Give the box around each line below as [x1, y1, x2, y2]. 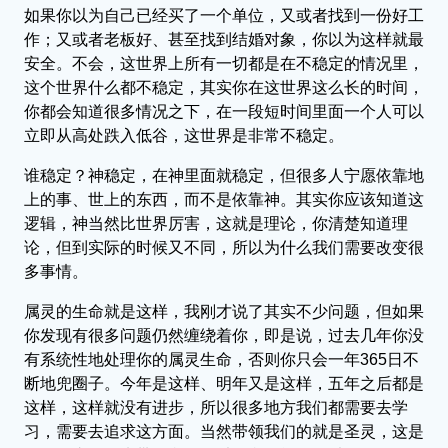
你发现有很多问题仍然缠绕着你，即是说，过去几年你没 [24, 326, 424, 344]
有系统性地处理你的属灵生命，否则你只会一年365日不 [24, 350, 419, 368]
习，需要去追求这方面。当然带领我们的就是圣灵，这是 [24, 422, 424, 440]
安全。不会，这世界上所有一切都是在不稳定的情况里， [24, 54, 424, 72]
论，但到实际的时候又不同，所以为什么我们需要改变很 [24, 238, 424, 256]
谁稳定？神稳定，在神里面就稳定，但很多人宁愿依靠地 [24, 166, 424, 184]
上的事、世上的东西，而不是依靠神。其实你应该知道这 [24, 190, 424, 208]
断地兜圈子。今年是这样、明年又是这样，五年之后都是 [24, 374, 424, 392]
